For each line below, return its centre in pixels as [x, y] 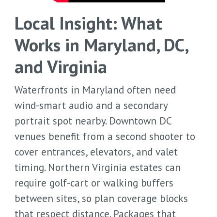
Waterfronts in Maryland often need [95, 90]
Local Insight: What [88, 23]
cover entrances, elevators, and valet [96, 152]
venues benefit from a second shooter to [105, 136]
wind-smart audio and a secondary [91, 105]
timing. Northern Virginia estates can [98, 167]
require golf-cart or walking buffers [94, 183]
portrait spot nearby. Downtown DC [93, 121]
